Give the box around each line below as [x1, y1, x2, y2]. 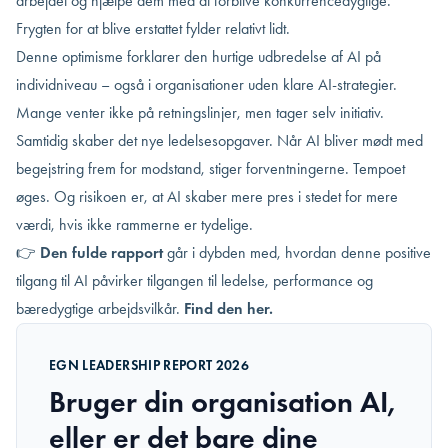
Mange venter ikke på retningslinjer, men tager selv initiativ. [16, 103, 384, 122]
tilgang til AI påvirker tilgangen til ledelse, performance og [16, 271, 373, 290]
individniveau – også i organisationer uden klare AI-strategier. [16, 75, 397, 94]
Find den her [184, 299, 269, 318]
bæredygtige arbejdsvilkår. [16, 299, 184, 318]
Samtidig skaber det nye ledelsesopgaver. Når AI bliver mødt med [16, 131, 423, 150]
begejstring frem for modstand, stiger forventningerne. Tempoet [16, 159, 405, 178]
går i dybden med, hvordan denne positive [163, 243, 431, 262]
